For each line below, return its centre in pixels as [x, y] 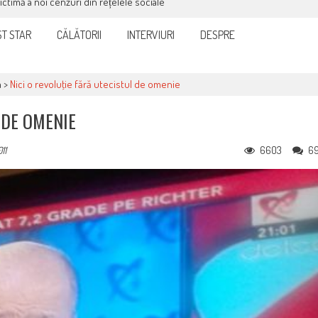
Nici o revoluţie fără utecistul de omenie [95, 84]
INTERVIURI [151, 35]
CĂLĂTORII [79, 35]
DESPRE [218, 35]
